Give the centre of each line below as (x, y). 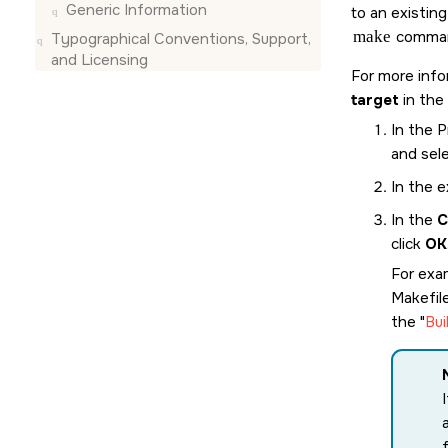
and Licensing (99, 59)
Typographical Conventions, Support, (181, 38)
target (375, 100)
